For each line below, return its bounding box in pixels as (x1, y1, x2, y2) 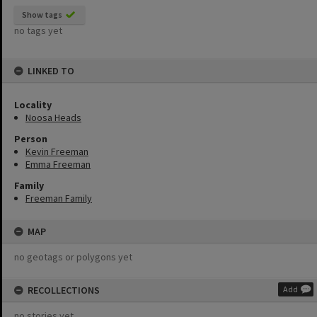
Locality (14, 98, 52, 111)
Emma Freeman (25, 158, 91, 171)
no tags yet (14, 24, 62, 37)
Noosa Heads (25, 111, 81, 124)
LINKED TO (28, 64, 74, 77)
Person (14, 132, 47, 145)
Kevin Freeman (25, 145, 88, 158)
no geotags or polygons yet (14, 250, 132, 263)
